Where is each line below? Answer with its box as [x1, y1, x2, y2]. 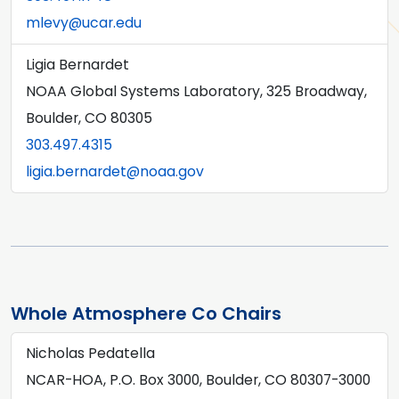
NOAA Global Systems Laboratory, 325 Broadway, [26, 81, 367, 102]
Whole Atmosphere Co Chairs [11, 301, 281, 326]
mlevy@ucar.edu [26, 12, 142, 33]
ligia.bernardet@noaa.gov [26, 161, 204, 182]
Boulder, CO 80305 [26, 108, 152, 128]
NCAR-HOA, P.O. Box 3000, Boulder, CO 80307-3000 [26, 370, 370, 390]
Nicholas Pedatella [26, 343, 155, 363]
